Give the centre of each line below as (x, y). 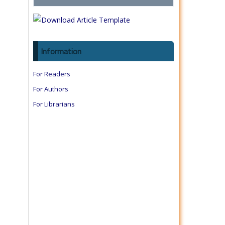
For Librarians (54, 104)
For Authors (51, 89)
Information (61, 51)
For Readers (52, 74)
